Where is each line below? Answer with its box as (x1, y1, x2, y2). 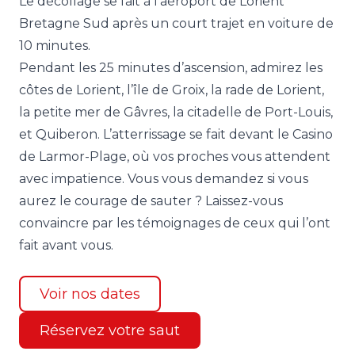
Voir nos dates (40, 285, 140, 303)
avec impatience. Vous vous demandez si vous (19, 171, 308, 187)
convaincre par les (19, 216, 137, 231)
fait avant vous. (19, 238, 113, 254)
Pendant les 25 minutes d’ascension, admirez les (19, 60, 323, 76)
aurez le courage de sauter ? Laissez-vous (19, 193, 283, 209)
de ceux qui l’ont (220, 216, 330, 231)
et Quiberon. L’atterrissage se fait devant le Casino (19, 127, 333, 143)
